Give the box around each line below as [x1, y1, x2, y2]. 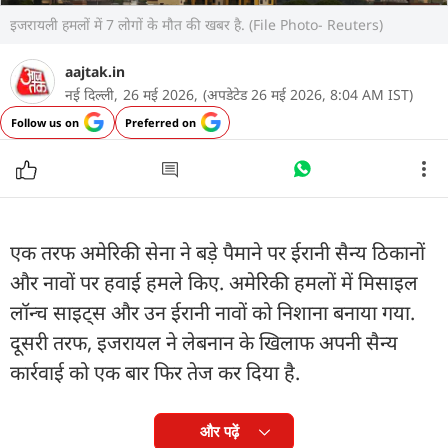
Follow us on [11, 114, 79, 130]
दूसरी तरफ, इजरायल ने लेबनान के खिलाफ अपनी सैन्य [10, 328, 398, 356]
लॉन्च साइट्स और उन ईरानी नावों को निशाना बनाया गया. [10, 298, 415, 326]
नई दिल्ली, [65, 84, 118, 104]
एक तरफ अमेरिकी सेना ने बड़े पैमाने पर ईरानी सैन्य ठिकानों [10, 238, 425, 266]
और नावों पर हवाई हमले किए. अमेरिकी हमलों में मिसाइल [10, 268, 418, 296]
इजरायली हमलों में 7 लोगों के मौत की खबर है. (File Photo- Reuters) [10, 14, 383, 34]
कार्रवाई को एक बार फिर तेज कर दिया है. [10, 358, 300, 386]
